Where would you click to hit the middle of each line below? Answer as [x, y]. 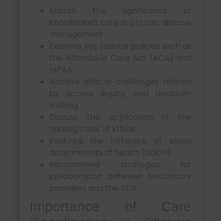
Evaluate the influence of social [120, 141]
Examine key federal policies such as [120, 46]
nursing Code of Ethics [92, 129]
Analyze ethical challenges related [120, 82]
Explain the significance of [120, 11]
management [76, 35]
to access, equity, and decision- [120, 94]
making [64, 106]
